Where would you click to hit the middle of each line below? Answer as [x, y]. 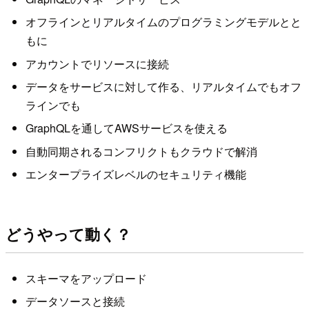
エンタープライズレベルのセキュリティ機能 [136, 175]
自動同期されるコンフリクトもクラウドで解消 [141, 151]
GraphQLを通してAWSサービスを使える [126, 128]
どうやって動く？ [68, 233]
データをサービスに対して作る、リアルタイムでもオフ [163, 87]
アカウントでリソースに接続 [97, 63]
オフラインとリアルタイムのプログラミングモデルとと [163, 22]
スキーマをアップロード [86, 278]
